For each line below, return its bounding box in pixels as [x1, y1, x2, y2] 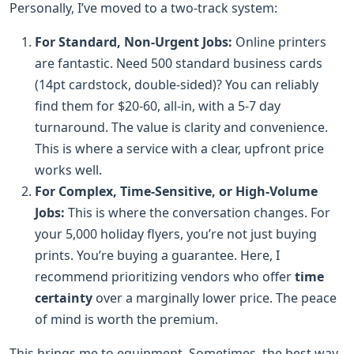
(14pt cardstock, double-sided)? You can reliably [35, 75, 318, 93]
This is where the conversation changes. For [65, 203, 330, 221]
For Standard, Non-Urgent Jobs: [35, 32, 232, 51]
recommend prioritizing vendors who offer [35, 267, 295, 285]
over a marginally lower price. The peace [92, 288, 337, 307]
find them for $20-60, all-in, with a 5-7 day [35, 96, 281, 115]
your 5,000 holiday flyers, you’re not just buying [35, 224, 317, 243]
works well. [35, 160, 102, 179]
